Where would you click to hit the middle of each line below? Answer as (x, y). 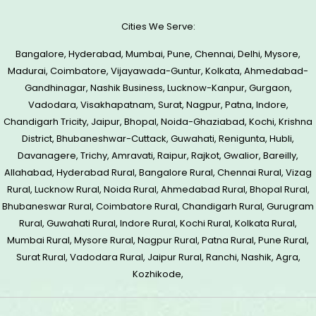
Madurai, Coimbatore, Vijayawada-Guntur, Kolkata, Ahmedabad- (158, 71)
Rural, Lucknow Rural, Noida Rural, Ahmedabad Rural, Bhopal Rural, (158, 189)
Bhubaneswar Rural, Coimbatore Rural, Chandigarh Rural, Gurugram (158, 206)
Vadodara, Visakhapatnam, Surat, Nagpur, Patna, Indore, (158, 104)
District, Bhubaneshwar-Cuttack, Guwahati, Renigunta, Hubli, (158, 138)
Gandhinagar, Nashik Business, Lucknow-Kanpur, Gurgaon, (158, 87)
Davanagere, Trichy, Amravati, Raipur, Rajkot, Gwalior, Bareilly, (158, 155)
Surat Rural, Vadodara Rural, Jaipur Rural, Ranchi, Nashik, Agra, (158, 257)
